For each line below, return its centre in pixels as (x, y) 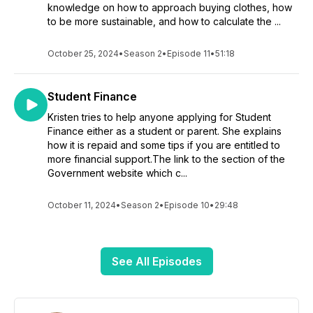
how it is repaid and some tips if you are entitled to (164, 145)
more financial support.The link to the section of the (166, 159)
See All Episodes (156, 261)
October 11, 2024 (82, 205)
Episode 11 (189, 53)
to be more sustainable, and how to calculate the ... (164, 21)
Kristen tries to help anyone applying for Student (159, 117)
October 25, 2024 (83, 53)
